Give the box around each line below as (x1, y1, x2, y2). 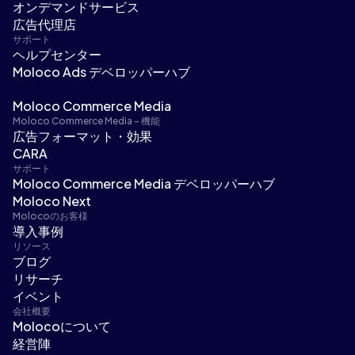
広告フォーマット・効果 (13, 128, 152, 145)
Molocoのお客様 (13, 210, 88, 223)
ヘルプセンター (13, 45, 101, 63)
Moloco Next (13, 193, 91, 210)
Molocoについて (13, 318, 111, 335)
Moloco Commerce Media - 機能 (13, 115, 160, 128)
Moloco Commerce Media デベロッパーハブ (13, 175, 275, 193)
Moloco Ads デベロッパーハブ (13, 63, 190, 80)
